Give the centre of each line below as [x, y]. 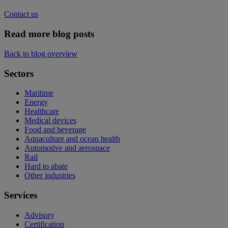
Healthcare [42, 111]
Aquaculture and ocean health [72, 139]
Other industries [50, 176]
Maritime [39, 93]
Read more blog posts [49, 34]
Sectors [19, 73]
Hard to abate [46, 166]
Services [21, 195]
